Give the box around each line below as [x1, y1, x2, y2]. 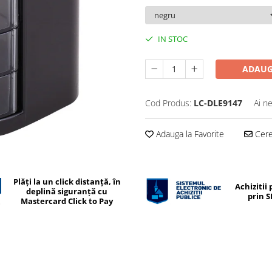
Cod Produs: [145, 97, 191, 109]
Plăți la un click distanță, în [13, 176, 121, 188]
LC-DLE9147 [194, 97, 242, 109]
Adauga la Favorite [154, 128, 224, 140]
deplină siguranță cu [26, 186, 108, 197]
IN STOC [156, 33, 188, 45]
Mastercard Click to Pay [21, 195, 114, 207]
